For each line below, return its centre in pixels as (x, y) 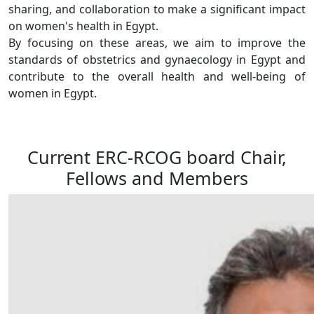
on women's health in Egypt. (83, 26)
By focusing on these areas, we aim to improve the (157, 42)
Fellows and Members (157, 178)
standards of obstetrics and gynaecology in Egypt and (157, 59)
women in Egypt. (53, 93)
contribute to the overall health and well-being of (157, 76)
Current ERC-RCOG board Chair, (157, 157)
